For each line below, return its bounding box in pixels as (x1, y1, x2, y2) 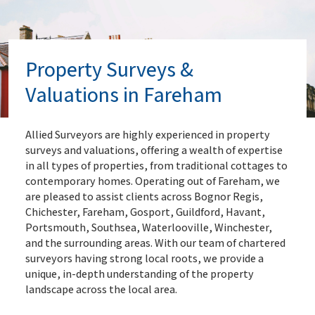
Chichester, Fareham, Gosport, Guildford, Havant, (25, 205, 265, 219)
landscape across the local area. (25, 282, 177, 297)
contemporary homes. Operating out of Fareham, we (25, 174, 280, 188)
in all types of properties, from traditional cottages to (25, 158, 288, 173)
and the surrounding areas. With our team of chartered (25, 236, 285, 250)
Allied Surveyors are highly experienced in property (25, 127, 270, 142)
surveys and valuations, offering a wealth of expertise (25, 143, 283, 157)
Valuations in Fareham (25, 80, 222, 108)
